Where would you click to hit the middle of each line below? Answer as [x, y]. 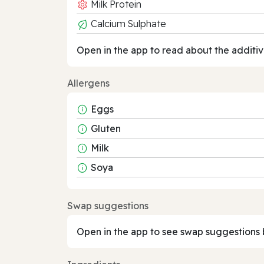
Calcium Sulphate [127, 23]
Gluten [106, 128]
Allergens [88, 83]
